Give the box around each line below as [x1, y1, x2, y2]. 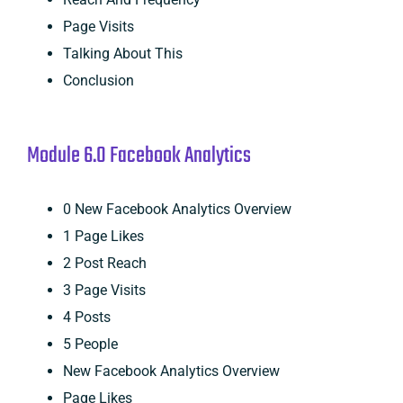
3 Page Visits [62, 281, 146, 299]
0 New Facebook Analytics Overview [62, 200, 291, 218]
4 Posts [62, 308, 111, 326]
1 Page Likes [62, 227, 144, 245]
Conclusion [62, 71, 134, 89]
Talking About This [62, 44, 183, 62]
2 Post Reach [62, 254, 147, 272]
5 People [62, 335, 118, 353]
